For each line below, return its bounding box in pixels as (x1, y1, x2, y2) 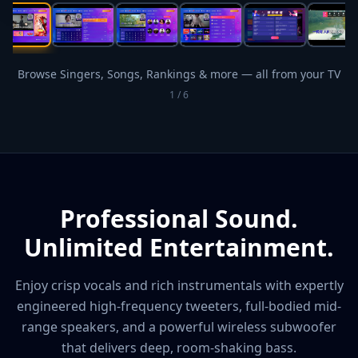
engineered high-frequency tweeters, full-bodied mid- (17, 297, 341, 316)
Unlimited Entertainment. (24, 231, 334, 265)
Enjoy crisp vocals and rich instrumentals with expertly (14, 276, 344, 295)
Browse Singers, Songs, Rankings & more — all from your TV (18, 66, 340, 82)
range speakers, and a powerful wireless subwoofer (22, 318, 336, 336)
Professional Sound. (60, 202, 298, 236)
